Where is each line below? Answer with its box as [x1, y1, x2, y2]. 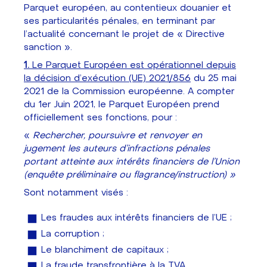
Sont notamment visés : [24, 188, 128, 197]
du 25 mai [191, 74, 237, 83]
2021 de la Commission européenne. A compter [24, 87, 234, 96]
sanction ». [24, 43, 72, 52]
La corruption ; [41, 229, 104, 238]
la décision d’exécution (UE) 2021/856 [24, 74, 191, 83]
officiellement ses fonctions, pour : [24, 113, 177, 122]
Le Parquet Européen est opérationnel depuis [29, 61, 236, 70]
